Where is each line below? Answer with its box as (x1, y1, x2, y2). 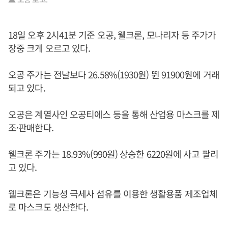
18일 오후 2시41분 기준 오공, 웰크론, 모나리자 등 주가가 (8, 28, 216, 42)
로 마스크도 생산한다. (8, 200, 89, 214)
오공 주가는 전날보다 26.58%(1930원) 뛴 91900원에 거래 (8, 68, 219, 81)
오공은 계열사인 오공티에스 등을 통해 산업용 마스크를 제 (8, 107, 220, 121)
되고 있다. (8, 81, 47, 95)
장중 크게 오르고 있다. (8, 41, 91, 55)
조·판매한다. (8, 121, 53, 134)
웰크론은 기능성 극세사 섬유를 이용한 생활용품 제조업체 (8, 187, 217, 201)
